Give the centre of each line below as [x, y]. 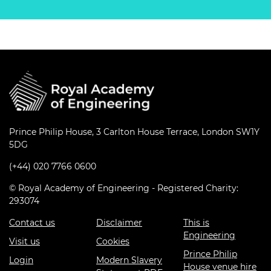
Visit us [24, 241]
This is [196, 223]
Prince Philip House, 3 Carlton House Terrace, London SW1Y [134, 132]
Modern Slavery [129, 260]
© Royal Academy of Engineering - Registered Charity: [124, 188]
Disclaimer [119, 223]
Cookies [113, 241]
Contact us [32, 223]
